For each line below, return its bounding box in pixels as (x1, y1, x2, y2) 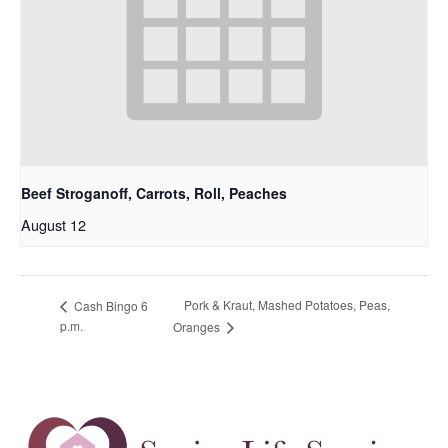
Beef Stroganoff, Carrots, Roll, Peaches (21, 183, 287, 204)
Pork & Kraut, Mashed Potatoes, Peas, (184, 296, 391, 314)
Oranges (173, 318, 224, 336)
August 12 (21, 214, 86, 236)
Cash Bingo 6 (71, 296, 148, 314)
